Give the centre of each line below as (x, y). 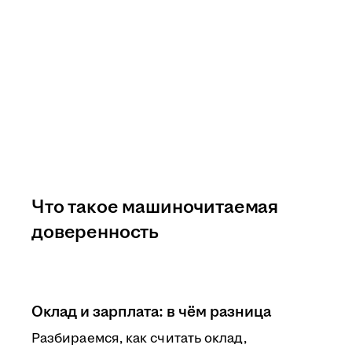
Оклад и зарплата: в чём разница (151, 312)
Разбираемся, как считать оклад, (139, 339)
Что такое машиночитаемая (155, 207)
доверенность (95, 233)
